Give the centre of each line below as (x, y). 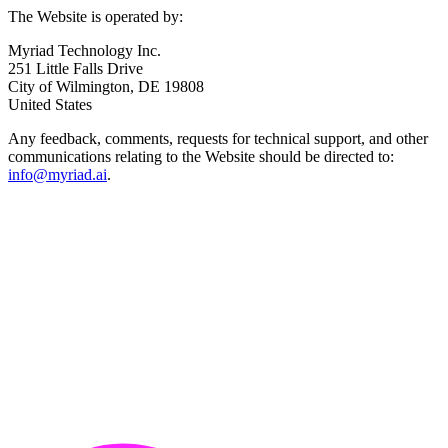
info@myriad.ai (57, 175)
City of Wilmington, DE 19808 (106, 87)
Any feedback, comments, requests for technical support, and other (218, 139)
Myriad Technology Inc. (84, 51)
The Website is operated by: (95, 17)
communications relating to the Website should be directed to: (201, 157)
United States (50, 105)
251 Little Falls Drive (75, 69)
